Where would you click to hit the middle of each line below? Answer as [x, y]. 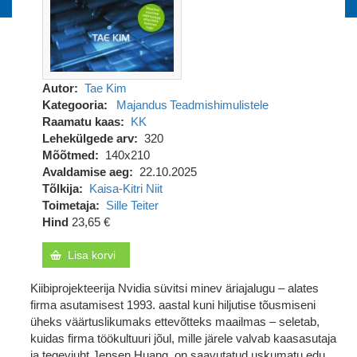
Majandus [141, 105]
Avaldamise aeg [86, 172]
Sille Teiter [132, 205]
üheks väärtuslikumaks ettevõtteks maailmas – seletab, [175, 322]
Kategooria [73, 105]
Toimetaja [69, 205]
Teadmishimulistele [219, 105]
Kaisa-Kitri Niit [126, 188]
